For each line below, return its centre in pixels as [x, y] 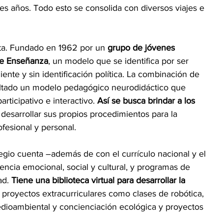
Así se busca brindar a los [147, 100]
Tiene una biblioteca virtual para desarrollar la [99, 180]
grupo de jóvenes [142, 47]
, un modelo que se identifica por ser [120, 61]
